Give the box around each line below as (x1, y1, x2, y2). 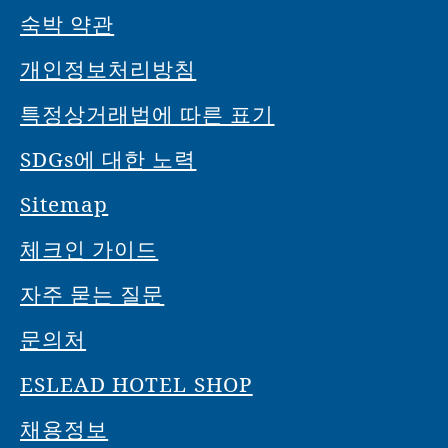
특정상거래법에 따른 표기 (20, 99, 275, 128)
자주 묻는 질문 (20, 279, 165, 308)
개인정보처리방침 (20, 54, 197, 83)
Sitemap (20, 189, 109, 218)
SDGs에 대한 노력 (20, 144, 197, 173)
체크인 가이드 (20, 234, 159, 263)
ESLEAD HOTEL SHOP (20, 369, 253, 398)
